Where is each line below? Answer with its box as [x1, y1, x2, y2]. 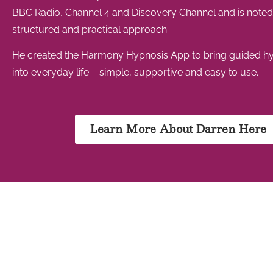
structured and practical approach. [12, 23, 169, 35]
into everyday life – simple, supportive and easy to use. [12, 66, 258, 79]
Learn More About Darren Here [89, 121, 266, 136]
